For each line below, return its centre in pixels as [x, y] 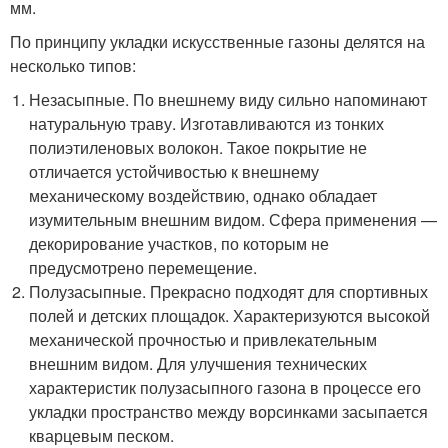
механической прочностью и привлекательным [203, 340]
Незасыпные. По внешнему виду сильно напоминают [228, 100]
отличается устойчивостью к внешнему [174, 172]
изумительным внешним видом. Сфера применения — [233, 220]
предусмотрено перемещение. [143, 268]
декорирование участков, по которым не [179, 244]
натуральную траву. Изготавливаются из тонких [207, 124]
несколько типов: [73, 66]
